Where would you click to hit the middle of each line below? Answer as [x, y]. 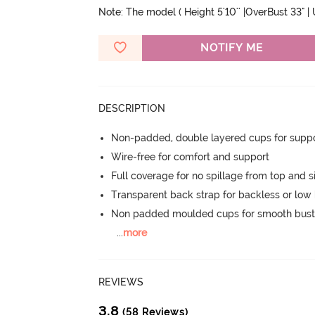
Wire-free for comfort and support [191, 156]
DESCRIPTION [132, 108]
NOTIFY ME [231, 47]
